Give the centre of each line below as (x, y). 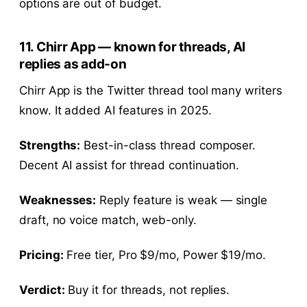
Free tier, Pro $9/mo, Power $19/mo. (165, 255)
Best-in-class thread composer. (168, 145)
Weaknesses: (58, 200)
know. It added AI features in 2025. (115, 110)
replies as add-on (73, 64)
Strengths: (50, 145)
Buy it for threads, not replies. (147, 290)
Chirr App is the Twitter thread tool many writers (151, 90)
